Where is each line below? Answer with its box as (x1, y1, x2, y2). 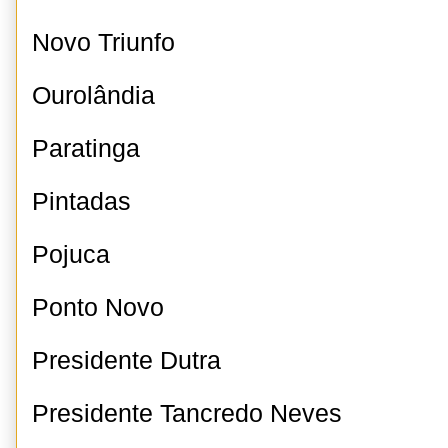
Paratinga (32, 135, 140, 162)
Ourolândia (32, 82, 155, 109)
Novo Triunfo (32, 29, 175, 56)
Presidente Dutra (32, 347, 221, 374)
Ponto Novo (32, 294, 164, 321)
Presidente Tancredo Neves (32, 400, 342, 427)
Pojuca (32, 241, 110, 268)
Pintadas (32, 188, 131, 215)
